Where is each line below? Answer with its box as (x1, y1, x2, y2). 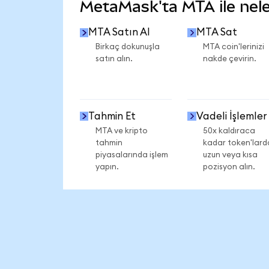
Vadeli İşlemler (196, 110, 267, 121)
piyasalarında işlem (95, 150, 168, 159)
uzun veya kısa (202, 150, 258, 159)
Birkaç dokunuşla (95, 43, 160, 52)
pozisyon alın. (202, 162, 255, 171)
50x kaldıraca (202, 126, 255, 135)
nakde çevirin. (202, 55, 256, 64)
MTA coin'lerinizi (202, 43, 264, 52)
